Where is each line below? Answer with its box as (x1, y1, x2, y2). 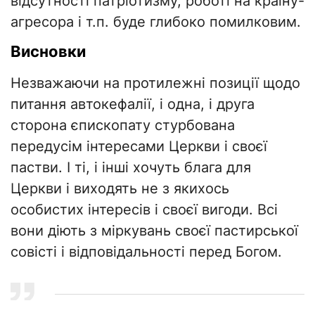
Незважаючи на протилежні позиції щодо (11, 75, 300, 92)
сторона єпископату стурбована (11, 117, 235, 134)
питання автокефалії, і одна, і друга (11, 96, 255, 113)
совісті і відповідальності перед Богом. (11, 243, 282, 261)
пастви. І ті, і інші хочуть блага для (11, 159, 251, 176)
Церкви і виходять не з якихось (11, 180, 229, 198)
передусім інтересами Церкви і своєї (11, 138, 267, 155)
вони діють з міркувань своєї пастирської (11, 222, 298, 240)
